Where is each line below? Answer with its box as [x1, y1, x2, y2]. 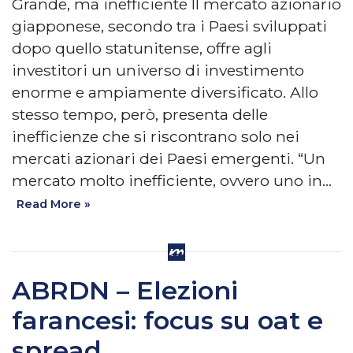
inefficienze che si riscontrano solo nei [12, 127, 299, 147]
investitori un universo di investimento [12, 61, 304, 80]
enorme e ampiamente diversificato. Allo [12, 83, 318, 102]
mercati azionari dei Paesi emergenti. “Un [12, 149, 325, 169]
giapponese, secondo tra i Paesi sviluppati [12, 17, 327, 36]
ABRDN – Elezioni [12, 275, 238, 307]
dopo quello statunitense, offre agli [12, 39, 272, 58]
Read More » [16, 197, 91, 212]
